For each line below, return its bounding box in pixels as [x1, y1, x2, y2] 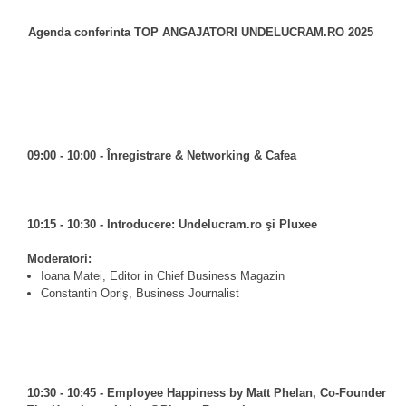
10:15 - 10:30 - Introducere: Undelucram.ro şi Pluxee [27, 217, 317, 231]
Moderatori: [27, 252, 92, 266]
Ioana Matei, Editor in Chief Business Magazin [41, 269, 285, 283]
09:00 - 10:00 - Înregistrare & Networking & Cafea [27, 149, 296, 162]
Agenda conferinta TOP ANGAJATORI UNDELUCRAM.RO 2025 [28, 25, 373, 39]
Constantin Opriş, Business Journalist [41, 286, 239, 300]
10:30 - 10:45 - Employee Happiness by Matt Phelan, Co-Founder [27, 386, 386, 400]
